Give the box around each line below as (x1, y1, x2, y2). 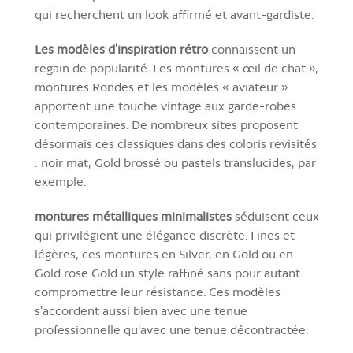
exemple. (35, 173, 86, 189)
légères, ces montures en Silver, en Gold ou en (35, 246, 293, 262)
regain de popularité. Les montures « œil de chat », (35, 60, 318, 76)
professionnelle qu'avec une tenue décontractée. (35, 321, 308, 337)
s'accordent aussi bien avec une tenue (35, 303, 247, 318)
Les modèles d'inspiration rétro (35, 41, 208, 57)
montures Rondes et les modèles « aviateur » (35, 79, 288, 95)
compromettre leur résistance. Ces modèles (35, 284, 281, 299)
